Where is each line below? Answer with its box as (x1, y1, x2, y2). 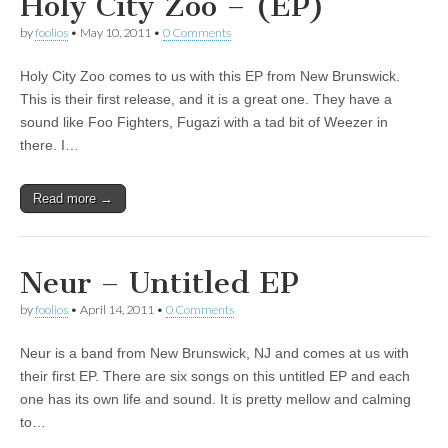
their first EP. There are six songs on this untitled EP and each (20, 368, 410, 385)
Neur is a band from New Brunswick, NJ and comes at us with (20, 345, 409, 362)
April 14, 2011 (80, 302, 154, 318)
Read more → (33, 191, 113, 207)
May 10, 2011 (80, 25, 151, 41)
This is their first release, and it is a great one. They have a (20, 91, 392, 108)
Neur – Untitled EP (20, 265, 299, 302)
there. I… (20, 137, 79, 154)
